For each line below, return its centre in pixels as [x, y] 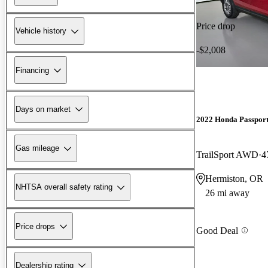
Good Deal [217, 230]
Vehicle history [41, 31]
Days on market [43, 109]
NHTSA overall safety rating [64, 187]
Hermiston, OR [234, 179]
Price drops [35, 226]
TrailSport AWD [227, 155]
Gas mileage [37, 148]
